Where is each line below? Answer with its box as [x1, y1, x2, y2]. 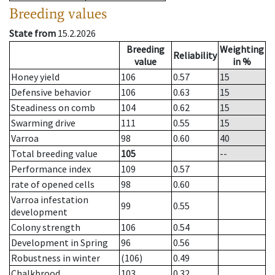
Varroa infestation [11, 193, 88, 206]
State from [9, 27, 56, 40]
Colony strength [11, 221, 80, 234]
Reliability [173, 49, 217, 62]
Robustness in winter [11, 252, 100, 265]
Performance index [11, 163, 91, 176]
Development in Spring [11, 236, 108, 249]
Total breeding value [11, 147, 98, 160]
